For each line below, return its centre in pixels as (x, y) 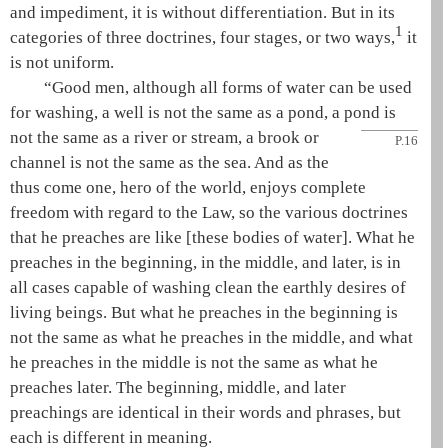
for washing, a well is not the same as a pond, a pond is (203, 112)
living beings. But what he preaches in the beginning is (204, 312)
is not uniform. (62, 62)
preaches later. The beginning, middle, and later (178, 387)
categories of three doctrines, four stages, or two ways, (202, 37)
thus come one (61, 187)
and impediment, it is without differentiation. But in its (202, 12)
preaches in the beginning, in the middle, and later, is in (205, 262)
